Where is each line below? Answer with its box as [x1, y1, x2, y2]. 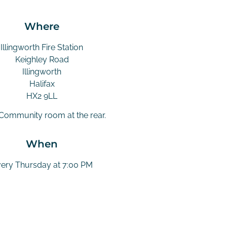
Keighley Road [15, 54, 69, 64]
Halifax [29, 79, 55, 89]
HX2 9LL [26, 91, 58, 101]
